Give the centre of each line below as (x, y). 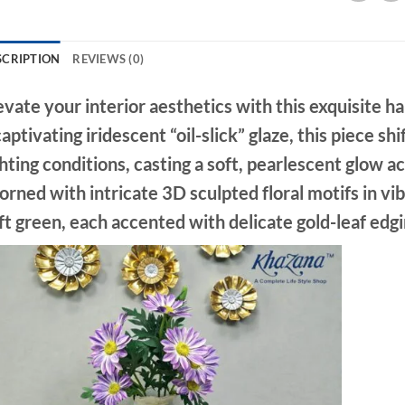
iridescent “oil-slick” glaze (187, 134)
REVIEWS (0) (108, 58)
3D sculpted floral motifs (260, 192)
